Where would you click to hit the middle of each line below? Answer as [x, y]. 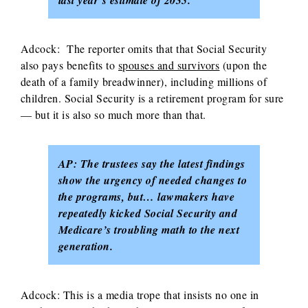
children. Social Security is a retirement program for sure [152, 98]
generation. [86, 246]
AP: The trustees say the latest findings [152, 164]
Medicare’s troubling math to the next [149, 230]
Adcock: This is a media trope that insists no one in [140, 295]
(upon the [243, 65]
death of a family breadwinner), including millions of [144, 82]
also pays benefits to [69, 65]
